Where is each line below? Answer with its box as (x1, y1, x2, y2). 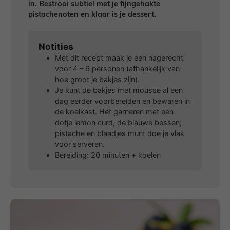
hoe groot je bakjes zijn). (55, 74, 140, 84)
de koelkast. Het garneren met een (55, 107, 174, 116)
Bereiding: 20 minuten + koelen (55, 150, 161, 159)
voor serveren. (55, 139, 105, 148)
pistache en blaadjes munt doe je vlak (55, 128, 184, 138)
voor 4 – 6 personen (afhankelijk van (55, 64, 180, 73)
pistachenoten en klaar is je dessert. (28, 11, 156, 19)
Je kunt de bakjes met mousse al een (55, 85, 183, 94)
